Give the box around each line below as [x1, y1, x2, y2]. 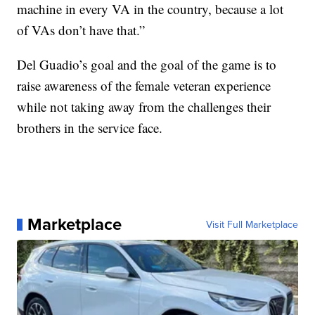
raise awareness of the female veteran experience [17, 77, 271, 95]
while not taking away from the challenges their [17, 98, 271, 116]
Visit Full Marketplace [205, 217, 298, 232]
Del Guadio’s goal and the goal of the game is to [17, 56, 277, 74]
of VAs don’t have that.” [17, 21, 146, 39]
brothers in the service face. [17, 119, 163, 137]
